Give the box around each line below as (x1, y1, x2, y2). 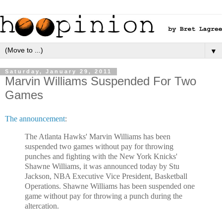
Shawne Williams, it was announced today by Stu (25, 162, 179, 171)
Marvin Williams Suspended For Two (5, 74, 196, 88)
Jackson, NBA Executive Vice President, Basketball (25, 172, 187, 181)
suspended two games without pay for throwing (25, 142, 173, 151)
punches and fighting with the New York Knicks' (25, 152, 177, 161)
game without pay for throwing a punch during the (25, 192, 182, 201)
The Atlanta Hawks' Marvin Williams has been (25, 132, 170, 141)
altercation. (25, 202, 59, 211)
